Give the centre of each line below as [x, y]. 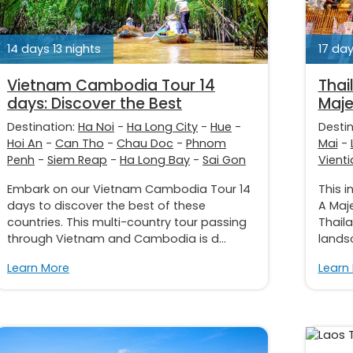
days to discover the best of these [106, 205]
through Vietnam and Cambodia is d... [117, 238]
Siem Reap [77, 160]
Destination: [43, 126]
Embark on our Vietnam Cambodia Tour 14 [129, 189]
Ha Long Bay [155, 160]
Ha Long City [162, 126]
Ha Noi [96, 126]
